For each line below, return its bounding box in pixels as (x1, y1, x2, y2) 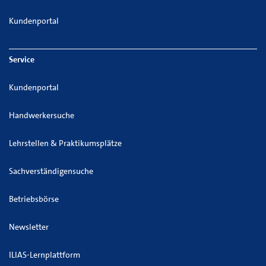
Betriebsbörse (9, 194, 59, 204)
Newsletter (9, 221, 49, 232)
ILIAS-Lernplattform (9, 249, 80, 260)
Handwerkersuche (9, 110, 74, 121)
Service (9, 54, 34, 65)
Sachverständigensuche (9, 166, 93, 176)
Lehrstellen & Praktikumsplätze (9, 138, 122, 148)
